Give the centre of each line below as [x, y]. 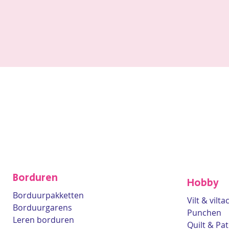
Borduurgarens [42, 208]
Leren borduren [43, 220]
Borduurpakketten [48, 195]
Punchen [204, 213]
